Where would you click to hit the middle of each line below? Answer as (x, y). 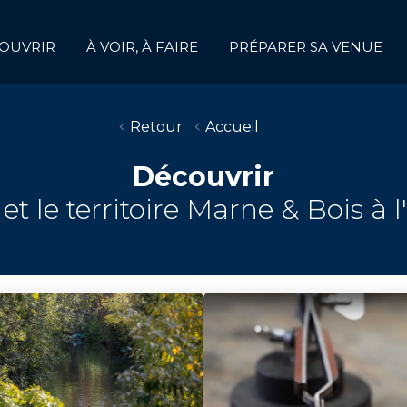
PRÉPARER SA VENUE (306, 46)
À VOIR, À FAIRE (143, 46)
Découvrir (203, 177)
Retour (156, 127)
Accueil (232, 127)
